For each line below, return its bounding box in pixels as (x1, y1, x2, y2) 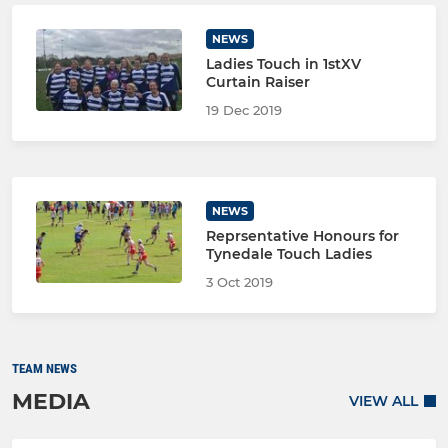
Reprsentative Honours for (205, 226, 399, 245)
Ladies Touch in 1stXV (205, 54, 361, 73)
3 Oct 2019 (205, 273, 273, 290)
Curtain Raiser (205, 72, 310, 91)
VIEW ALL (349, 392, 418, 411)
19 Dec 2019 (205, 101, 282, 118)
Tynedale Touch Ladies (205, 244, 372, 263)
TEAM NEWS (12, 360, 77, 376)
